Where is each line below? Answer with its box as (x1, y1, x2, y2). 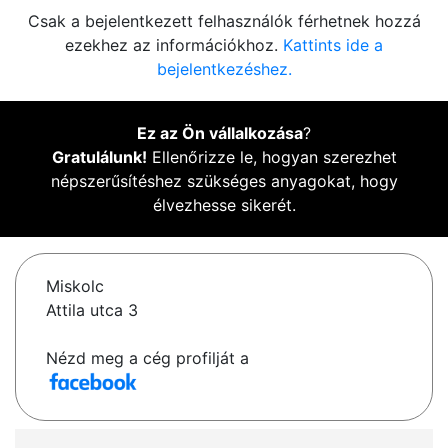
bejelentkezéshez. (156, 59, 292, 80)
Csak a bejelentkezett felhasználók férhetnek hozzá (27, 11, 421, 32)
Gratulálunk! (51, 147, 147, 168)
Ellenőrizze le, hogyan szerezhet (146, 147, 397, 168)
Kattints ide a (283, 35, 383, 56)
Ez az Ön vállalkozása (137, 123, 303, 144)
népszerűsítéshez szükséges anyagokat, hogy (50, 171, 398, 192)
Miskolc (46, 276, 104, 297)
